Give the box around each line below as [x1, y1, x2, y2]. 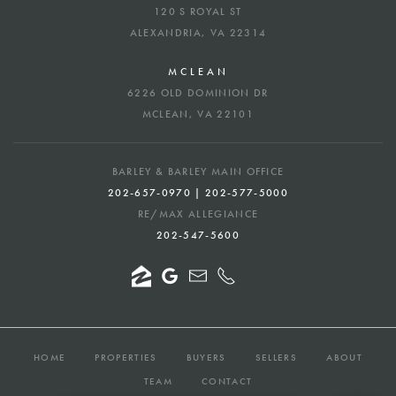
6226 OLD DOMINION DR [127, 85, 269, 100]
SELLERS [255, 350, 298, 363]
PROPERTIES [95, 350, 157, 363]
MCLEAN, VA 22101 [141, 106, 255, 121]
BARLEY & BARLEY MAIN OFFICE [111, 164, 285, 179]
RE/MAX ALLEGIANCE [137, 206, 259, 221]
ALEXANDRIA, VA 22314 [129, 25, 267, 40]
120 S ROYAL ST [154, 4, 242, 19]
